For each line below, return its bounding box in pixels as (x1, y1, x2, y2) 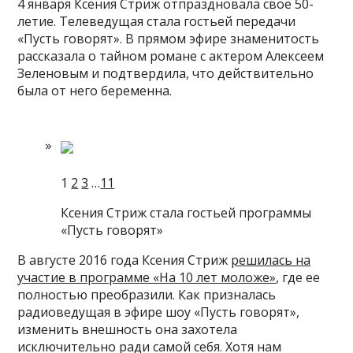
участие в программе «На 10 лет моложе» (17, 269, 277, 286)
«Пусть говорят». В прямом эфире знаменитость (17, 30, 320, 47)
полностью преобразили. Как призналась (17, 286, 277, 303)
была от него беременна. (17, 82, 173, 99)
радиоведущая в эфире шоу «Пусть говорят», (17, 303, 300, 321)
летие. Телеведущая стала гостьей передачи (17, 13, 296, 30)
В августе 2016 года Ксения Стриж (17, 251, 232, 269)
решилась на (231, 251, 311, 269)
